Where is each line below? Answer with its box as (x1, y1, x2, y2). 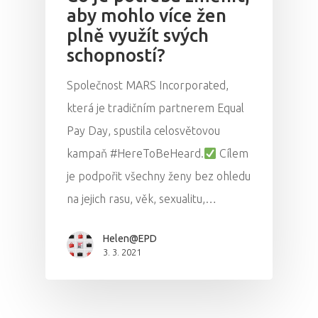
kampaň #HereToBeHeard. (67, 147, 204, 160)
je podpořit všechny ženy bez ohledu (67, 170, 251, 183)
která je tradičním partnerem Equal (67, 102, 244, 115)
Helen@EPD (103, 233, 157, 245)
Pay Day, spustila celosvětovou (67, 124, 220, 138)
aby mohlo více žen (67, 5, 226, 26)
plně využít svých (67, 25, 209, 46)
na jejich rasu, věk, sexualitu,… (67, 192, 216, 206)
